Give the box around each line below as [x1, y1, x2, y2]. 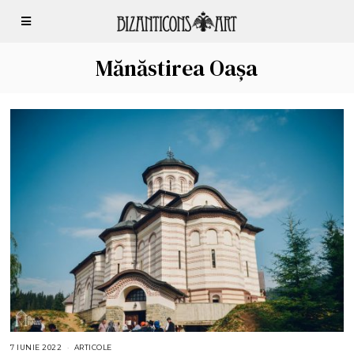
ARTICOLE [73, 343, 112, 352]
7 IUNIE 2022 [10, 343, 62, 352]
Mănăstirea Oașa [96, 53, 258, 83]
